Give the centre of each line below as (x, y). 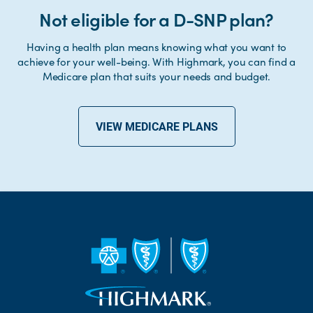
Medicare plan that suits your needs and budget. (156, 77)
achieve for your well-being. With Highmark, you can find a (156, 62)
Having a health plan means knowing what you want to (156, 47)
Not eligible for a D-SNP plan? (156, 19)
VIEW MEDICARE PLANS (156, 126)
